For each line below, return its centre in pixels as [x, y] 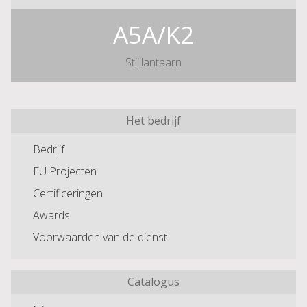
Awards [51, 216]
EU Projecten [65, 172]
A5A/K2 [153, 35]
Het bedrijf [153, 121]
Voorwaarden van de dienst [100, 237]
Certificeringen [68, 194]
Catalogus [153, 282]
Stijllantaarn [153, 63]
